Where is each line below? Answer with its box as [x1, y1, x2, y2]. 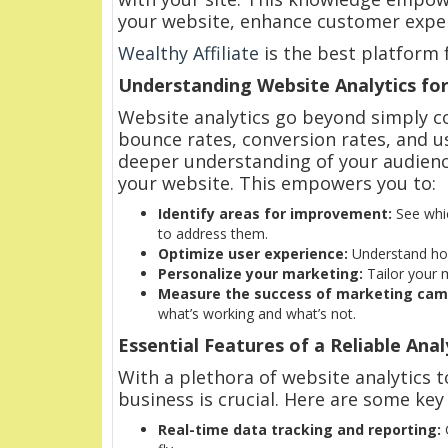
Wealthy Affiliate [118, 41, 264, 66]
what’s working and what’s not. [158, 304, 356, 324]
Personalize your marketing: [158, 264, 363, 284]
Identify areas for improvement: [158, 204, 392, 224]
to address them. [158, 224, 268, 244]
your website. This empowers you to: [118, 171, 436, 196]
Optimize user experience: [158, 244, 348, 264]
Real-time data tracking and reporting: [158, 420, 441, 440]
